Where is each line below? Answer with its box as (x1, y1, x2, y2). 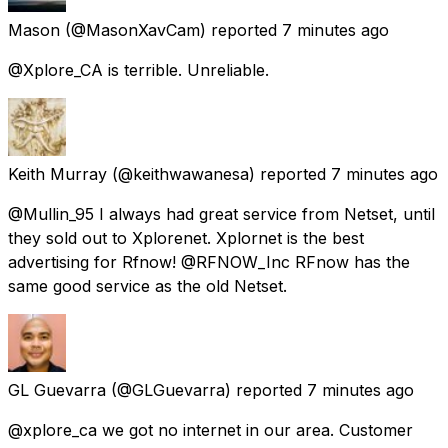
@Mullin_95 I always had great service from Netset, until (8, 203, 435, 224)
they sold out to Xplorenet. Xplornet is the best (8, 227, 364, 248)
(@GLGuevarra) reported (111, 379, 302, 400)
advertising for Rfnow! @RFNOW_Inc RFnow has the (8, 251, 410, 272)
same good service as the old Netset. (8, 275, 287, 296)
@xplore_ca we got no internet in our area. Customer (8, 419, 413, 440)
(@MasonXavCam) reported (65, 19, 277, 40)
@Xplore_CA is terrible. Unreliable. (8, 59, 269, 80)
